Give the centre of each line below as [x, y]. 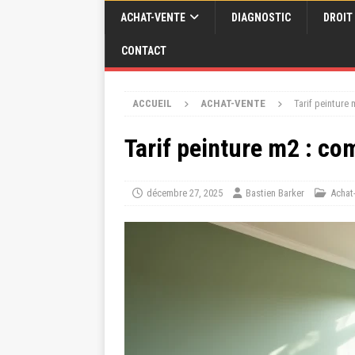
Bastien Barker [275, 193]
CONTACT [144, 51]
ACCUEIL [152, 103]
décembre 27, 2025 [185, 193]
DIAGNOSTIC [261, 17]
